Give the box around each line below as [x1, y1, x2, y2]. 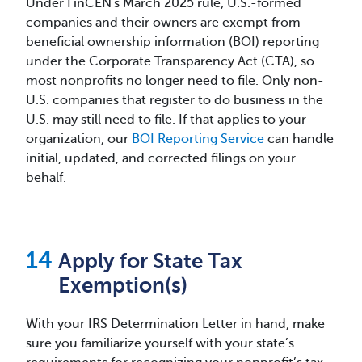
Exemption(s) [58, 273, 187, 297]
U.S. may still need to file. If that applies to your [26, 112, 306, 127]
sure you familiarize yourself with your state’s [26, 335, 294, 351]
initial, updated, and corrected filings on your [26, 150, 296, 166]
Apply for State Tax [58, 249, 242, 273]
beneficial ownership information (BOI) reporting [26, 34, 319, 49]
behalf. [26, 170, 66, 185]
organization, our [26, 131, 132, 146]
